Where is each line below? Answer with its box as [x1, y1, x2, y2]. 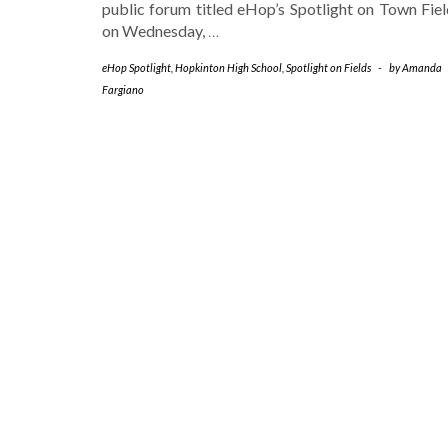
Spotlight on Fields [286, 60, 371, 74]
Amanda [402, 60, 442, 74]
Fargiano [102, 82, 144, 96]
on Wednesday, [102, 20, 208, 40]
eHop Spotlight [102, 60, 171, 74]
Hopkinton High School [175, 60, 282, 74]
